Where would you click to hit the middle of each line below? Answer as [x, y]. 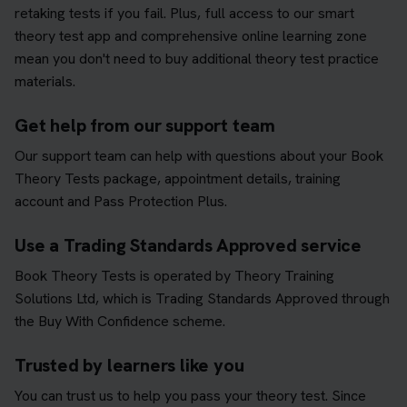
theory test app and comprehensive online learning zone [191, 35]
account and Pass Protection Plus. [121, 201]
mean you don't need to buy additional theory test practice [197, 58]
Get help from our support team [145, 125]
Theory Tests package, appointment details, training [178, 178]
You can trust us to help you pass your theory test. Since [190, 395]
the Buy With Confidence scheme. [120, 321]
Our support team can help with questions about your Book [199, 155]
